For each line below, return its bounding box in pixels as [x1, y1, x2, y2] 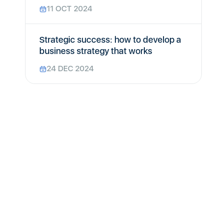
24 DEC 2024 [47, 64, 94, 73]
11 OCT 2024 [47, 4, 92, 13]
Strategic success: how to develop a [39, 34, 181, 45]
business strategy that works [39, 46, 152, 56]
